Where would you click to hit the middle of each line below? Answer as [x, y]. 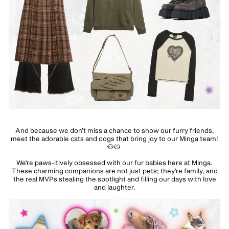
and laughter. [114, 187]
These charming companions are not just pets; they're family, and [114, 170]
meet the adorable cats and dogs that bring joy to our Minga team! [114, 138]
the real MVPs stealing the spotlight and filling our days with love [114, 179]
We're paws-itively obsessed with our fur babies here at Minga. [114, 162]
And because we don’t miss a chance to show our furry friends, [114, 130]
